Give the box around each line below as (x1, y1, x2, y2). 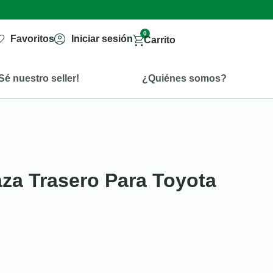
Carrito (143, 35, 175, 45)
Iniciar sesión (71, 34, 133, 44)
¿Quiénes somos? (141, 73, 227, 83)
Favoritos (10, 34, 55, 44)
